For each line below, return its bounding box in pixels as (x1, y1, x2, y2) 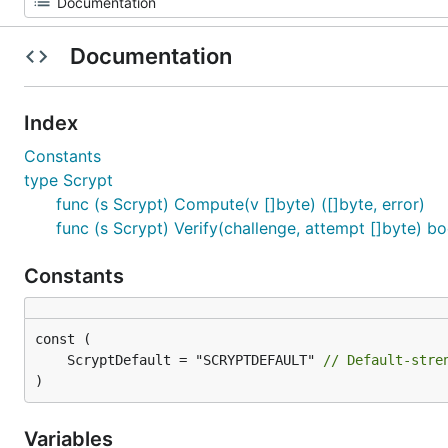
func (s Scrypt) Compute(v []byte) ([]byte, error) (56, 194, 425, 214)
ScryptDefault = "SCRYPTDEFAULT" (67, 352, 323, 368)
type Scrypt (24, 170, 113, 190)
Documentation (64, 43, 237, 69)
